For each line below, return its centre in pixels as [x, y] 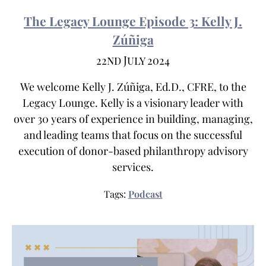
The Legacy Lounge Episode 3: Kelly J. [133, 20]
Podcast [145, 194]
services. [133, 167]
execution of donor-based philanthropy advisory [133, 151]
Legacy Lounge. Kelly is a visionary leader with [133, 102]
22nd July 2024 [133, 60]
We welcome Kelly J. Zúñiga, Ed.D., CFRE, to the [133, 86]
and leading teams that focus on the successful [133, 134]
